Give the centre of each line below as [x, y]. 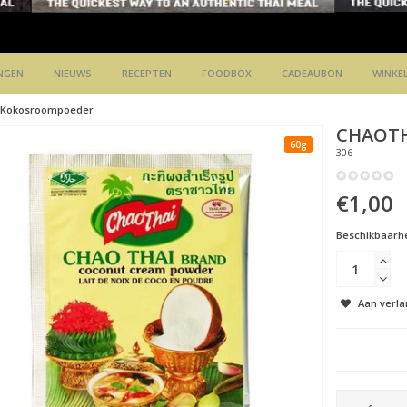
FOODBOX [226, 74]
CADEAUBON [312, 74]
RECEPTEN [146, 74]
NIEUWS [72, 74]
